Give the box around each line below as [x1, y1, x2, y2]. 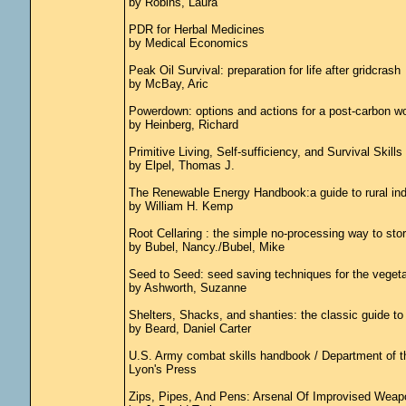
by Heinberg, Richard [128, 118, 238, 131]
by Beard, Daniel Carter [128, 322, 251, 335]
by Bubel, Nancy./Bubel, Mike [128, 240, 285, 254]
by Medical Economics [128, 36, 248, 50]
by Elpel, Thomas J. [128, 159, 235, 172]
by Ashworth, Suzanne [128, 281, 246, 295]
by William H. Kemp [128, 199, 233, 213]
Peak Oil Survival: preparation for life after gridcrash [128, 63, 401, 77]
